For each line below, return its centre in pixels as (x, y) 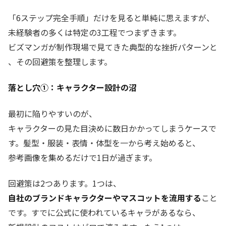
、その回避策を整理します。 (60, 61)
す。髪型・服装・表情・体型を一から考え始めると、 (104, 143)
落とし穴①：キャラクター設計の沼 (72, 88)
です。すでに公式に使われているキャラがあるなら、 (104, 212)
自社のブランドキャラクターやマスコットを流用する (105, 197)
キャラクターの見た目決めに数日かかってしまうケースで (112, 128)
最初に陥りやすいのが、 (52, 113)
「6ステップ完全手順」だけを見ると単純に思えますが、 (111, 17)
